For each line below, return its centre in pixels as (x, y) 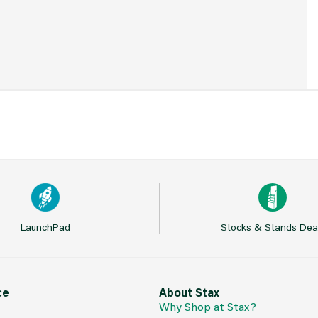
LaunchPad (45, 227)
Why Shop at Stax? (208, 306)
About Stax (189, 292)
